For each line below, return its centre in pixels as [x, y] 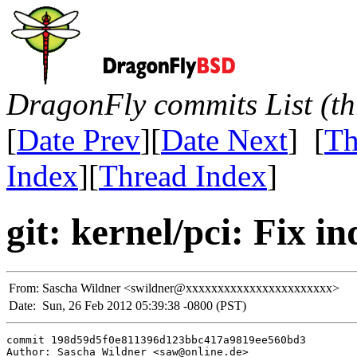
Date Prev [78, 140]
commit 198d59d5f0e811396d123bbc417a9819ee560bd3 [156, 339]
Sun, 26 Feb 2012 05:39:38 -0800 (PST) [144, 305]
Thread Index [183, 176]
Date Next [224, 140]
